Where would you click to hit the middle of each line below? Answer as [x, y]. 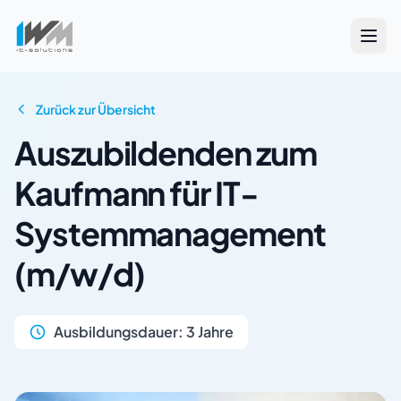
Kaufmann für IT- [137, 193]
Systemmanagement [170, 233]
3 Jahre [210, 332]
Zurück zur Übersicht [96, 109]
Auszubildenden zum [166, 153]
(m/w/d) [80, 273]
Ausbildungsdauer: [120, 332]
